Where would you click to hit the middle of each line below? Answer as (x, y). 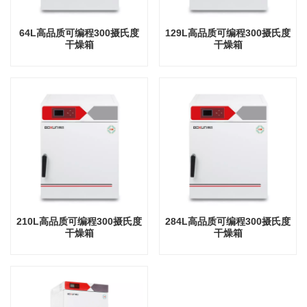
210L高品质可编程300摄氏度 (79, 221)
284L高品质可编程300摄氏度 (228, 221)
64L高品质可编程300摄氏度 (79, 33)
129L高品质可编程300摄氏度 (228, 33)
